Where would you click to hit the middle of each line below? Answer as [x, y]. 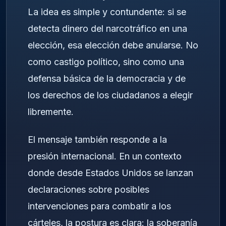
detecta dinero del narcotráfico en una [107, 29]
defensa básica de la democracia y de [107, 79]
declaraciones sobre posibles [89, 189]
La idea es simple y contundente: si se [107, 12]
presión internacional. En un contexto [105, 156]
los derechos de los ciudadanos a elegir [110, 95]
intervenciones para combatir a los [99, 206]
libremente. [51, 112]
